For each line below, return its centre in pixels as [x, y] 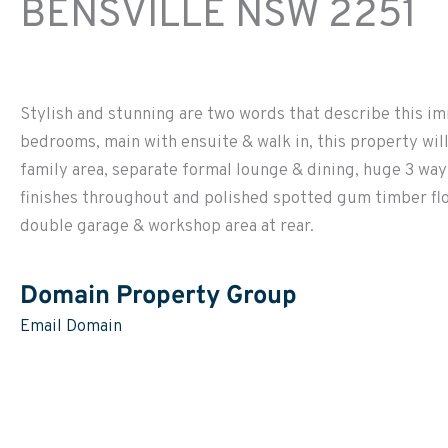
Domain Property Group [158, 296]
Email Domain [71, 326]
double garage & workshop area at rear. [167, 227]
